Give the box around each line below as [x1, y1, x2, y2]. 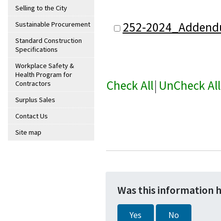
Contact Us [15, 111, 48, 121]
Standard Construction [15, 36, 82, 45]
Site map [15, 128, 41, 137]
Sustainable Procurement [15, 20, 90, 29]
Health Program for [15, 70, 72, 79]
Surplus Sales [15, 95, 55, 105]
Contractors [15, 79, 51, 88]
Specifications [15, 45, 58, 54]
